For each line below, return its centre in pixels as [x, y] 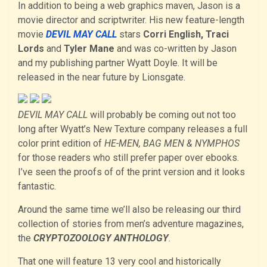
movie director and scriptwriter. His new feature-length [131, 20]
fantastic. [37, 187]
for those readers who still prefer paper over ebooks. [128, 158]
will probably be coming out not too [162, 115]
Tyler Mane [89, 49]
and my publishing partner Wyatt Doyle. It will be [118, 63]
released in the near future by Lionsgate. [102, 77]
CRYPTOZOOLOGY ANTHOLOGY [101, 238]
